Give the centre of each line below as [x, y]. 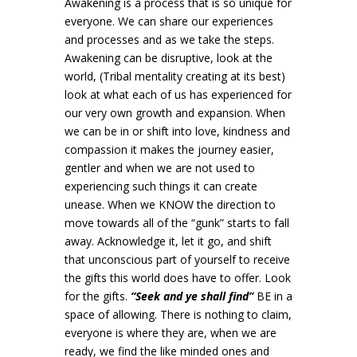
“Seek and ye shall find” [192, 296]
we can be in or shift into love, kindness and [177, 131]
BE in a [273, 296]
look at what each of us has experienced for [178, 95]
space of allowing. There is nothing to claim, [178, 315]
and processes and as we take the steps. [169, 40]
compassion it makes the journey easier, [169, 150]
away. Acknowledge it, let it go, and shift [168, 241]
